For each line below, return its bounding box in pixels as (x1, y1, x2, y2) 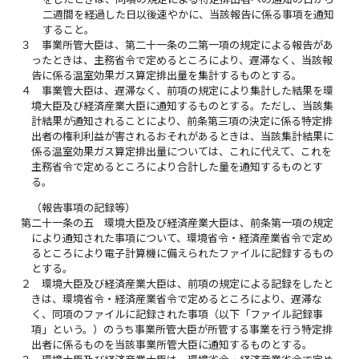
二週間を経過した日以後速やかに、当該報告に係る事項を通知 (42, 8, 334, 22)
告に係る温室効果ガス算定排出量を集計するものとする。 (31, 69, 303, 83)
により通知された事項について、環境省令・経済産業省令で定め (31, 232, 333, 245)
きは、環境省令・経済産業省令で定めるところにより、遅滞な (31, 292, 323, 306)
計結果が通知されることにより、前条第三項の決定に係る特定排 (31, 115, 333, 128)
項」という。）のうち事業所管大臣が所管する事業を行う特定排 (31, 323, 333, 337)
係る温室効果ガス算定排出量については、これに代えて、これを (31, 145, 333, 159)
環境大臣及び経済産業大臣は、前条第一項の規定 (104, 216, 334, 230)
